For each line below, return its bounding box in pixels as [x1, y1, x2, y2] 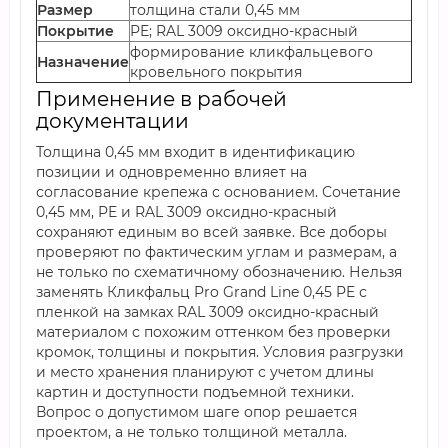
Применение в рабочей [36, 87, 287, 111]
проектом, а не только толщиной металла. [36, 423, 347, 441]
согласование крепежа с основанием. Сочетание [36, 183, 401, 201]
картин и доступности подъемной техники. [36, 383, 354, 401]
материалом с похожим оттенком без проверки [36, 323, 391, 341]
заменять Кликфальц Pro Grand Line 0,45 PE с [36, 283, 367, 301]
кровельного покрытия [130, 63, 302, 81]
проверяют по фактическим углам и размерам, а [36, 243, 397, 261]
